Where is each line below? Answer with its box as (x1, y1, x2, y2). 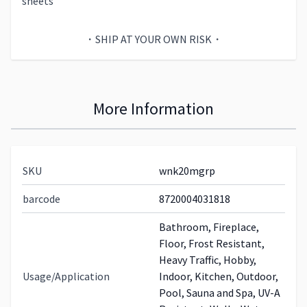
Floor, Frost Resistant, (159, 236, 265, 250)
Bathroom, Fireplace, (159, 220, 259, 234)
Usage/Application (23, 269, 110, 283)
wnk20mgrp (159, 164, 215, 177)
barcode (23, 192, 60, 206)
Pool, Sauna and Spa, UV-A (159, 286, 280, 299)
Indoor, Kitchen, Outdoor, (159, 269, 278, 283)
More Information (93, 98, 214, 119)
